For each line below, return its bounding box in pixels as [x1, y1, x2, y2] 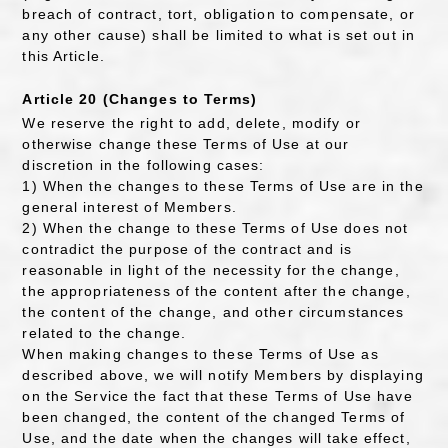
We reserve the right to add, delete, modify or [22, 115, 361, 132]
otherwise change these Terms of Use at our [22, 136, 350, 153]
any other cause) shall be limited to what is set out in [22, 27, 416, 43]
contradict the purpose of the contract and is [22, 241, 352, 258]
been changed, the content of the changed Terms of [22, 409, 406, 426]
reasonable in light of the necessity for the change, [22, 262, 400, 279]
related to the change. [22, 325, 187, 342]
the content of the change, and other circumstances [22, 304, 405, 321]
